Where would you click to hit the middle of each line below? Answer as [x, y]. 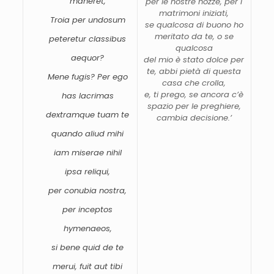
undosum [106, 20]
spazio [161, 106]
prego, [175, 94]
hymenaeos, [87, 228]
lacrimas [96, 95]
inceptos [96, 209]
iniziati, [216, 13]
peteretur [69, 39]
